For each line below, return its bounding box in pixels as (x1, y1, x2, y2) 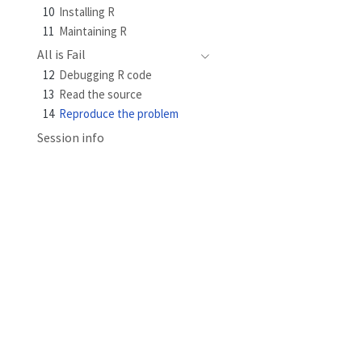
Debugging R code (59, 67, 153, 83)
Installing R (59, 3, 116, 19)
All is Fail (36, 47, 86, 63)
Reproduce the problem (59, 105, 179, 121)
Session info (36, 129, 104, 145)
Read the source (59, 86, 143, 102)
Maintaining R (59, 23, 128, 39)
